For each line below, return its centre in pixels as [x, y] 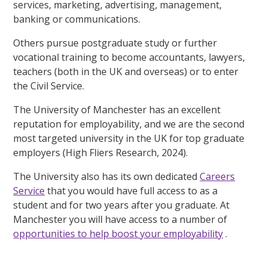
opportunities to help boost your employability [118, 233]
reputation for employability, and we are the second [129, 124]
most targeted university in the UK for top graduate [129, 138]
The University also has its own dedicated [107, 176]
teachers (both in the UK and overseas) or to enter [126, 71]
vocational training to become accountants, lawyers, [129, 57]
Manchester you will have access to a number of [120, 219]
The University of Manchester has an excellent [117, 109]
